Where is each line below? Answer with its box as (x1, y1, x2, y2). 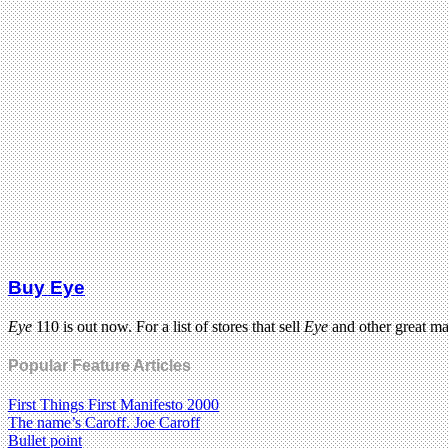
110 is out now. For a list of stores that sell (32, 317, 304, 335)
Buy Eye (8, 277, 85, 299)
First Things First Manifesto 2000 (8, 396, 219, 414)
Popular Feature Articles (8, 357, 191, 374)
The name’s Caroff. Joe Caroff (8, 414, 200, 432)
